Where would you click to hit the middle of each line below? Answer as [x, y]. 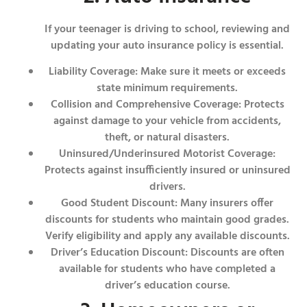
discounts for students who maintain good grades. [167, 220]
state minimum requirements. [167, 89]
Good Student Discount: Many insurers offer [167, 204]
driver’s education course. [167, 286]
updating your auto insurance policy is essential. [167, 46]
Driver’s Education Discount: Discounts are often [167, 253]
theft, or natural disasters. [167, 138]
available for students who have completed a [167, 270]
